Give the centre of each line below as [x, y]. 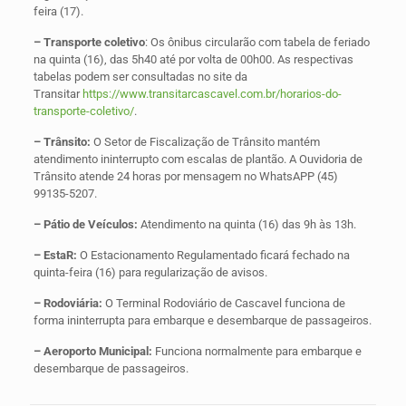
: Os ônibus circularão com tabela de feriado [257, 42]
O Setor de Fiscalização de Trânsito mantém [205, 141]
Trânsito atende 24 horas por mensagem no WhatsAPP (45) [185, 176]
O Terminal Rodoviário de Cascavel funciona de [223, 303]
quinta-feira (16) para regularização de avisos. [150, 272]
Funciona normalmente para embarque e [256, 351]
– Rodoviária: [68, 303]
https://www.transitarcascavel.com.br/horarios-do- [212, 93]
